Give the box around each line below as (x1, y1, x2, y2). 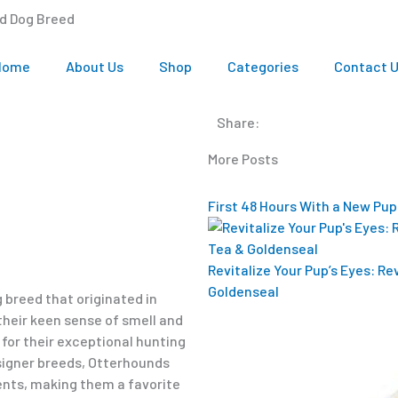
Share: (217, 114, 259, 131)
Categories (227, 58, 298, 75)
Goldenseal (208, 283, 279, 300)
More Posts (208, 150, 278, 168)
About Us (65, 58, 123, 75)
